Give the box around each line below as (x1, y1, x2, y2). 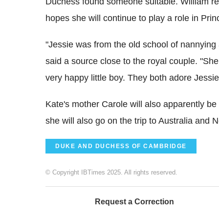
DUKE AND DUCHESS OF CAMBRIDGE (55, 143, 187, 150)
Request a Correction (95, 197, 174, 206)
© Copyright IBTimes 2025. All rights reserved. (45, 169, 177, 176)
